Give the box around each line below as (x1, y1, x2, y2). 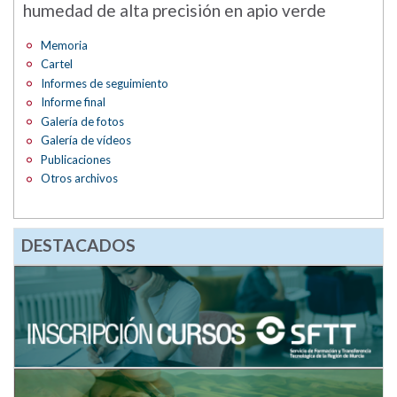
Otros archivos (41, 171, 119, 186)
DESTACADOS (20, 234, 136, 255)
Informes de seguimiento (41, 75, 169, 90)
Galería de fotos (41, 113, 125, 128)
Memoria (41, 37, 89, 52)
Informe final (41, 95, 106, 110)
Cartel (41, 57, 74, 72)
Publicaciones (41, 152, 112, 167)
